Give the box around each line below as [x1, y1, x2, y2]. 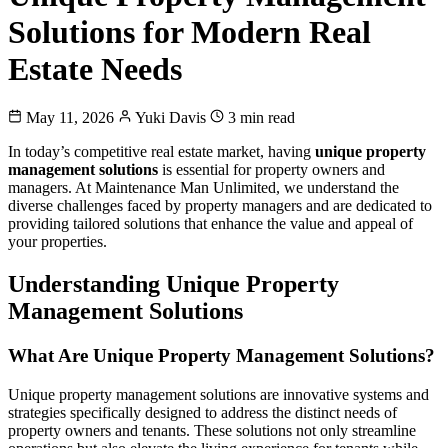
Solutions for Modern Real [8, 14, 371, 50]
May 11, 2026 [22, 109, 118, 127]
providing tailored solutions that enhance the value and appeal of [8, 215, 413, 233]
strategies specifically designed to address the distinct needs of [8, 403, 397, 421]
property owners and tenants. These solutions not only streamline [8, 421, 416, 439]
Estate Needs [8, 51, 182, 87]
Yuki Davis [132, 109, 210, 127]
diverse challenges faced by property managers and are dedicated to [8, 197, 432, 215]
